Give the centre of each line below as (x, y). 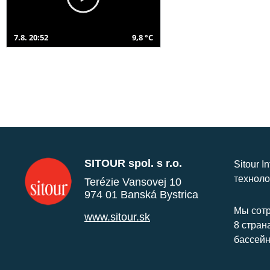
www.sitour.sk (117, 217)
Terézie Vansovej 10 (133, 182)
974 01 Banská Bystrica (141, 194)
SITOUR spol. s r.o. (133, 163)
